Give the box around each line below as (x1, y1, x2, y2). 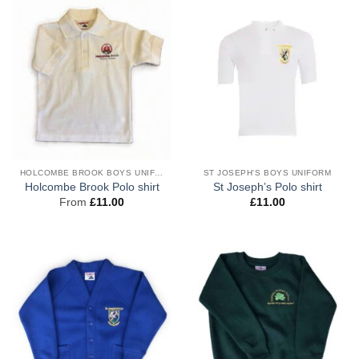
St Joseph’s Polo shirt (212, 181, 322, 194)
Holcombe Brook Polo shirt (24, 181, 159, 194)
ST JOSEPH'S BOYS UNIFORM (203, 167, 332, 177)
